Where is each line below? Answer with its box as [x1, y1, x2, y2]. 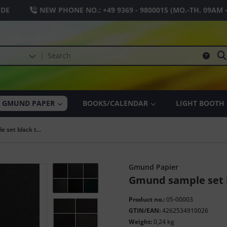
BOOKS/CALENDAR [83, 98, 148, 108]
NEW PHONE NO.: [40, 5, 103, 15]
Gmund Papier [129, 162, 178, 172]
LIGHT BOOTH [176, 98, 224, 108]
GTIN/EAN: [129, 206, 161, 215]
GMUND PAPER [2, 98, 55, 108]
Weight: [129, 217, 152, 226]
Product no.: [129, 195, 165, 204]
